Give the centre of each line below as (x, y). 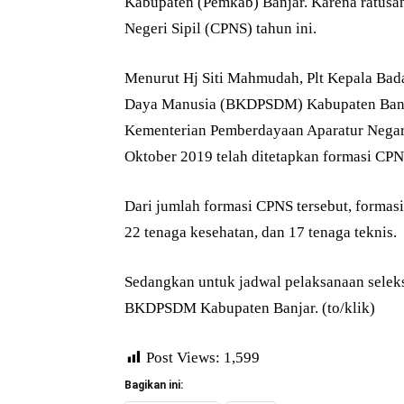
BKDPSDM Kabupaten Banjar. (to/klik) (250, 308)
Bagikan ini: (154, 385)
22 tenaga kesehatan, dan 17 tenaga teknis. (261, 232)
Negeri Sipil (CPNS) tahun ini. (220, 28)
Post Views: (183, 358)
